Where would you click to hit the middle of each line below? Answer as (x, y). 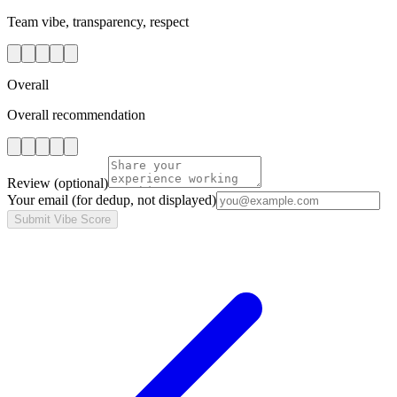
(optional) (81, 183)
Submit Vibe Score (62, 219)
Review (31, 183)
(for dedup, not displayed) (144, 199)
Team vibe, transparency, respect (98, 21)
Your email (39, 199)
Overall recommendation (76, 114)
